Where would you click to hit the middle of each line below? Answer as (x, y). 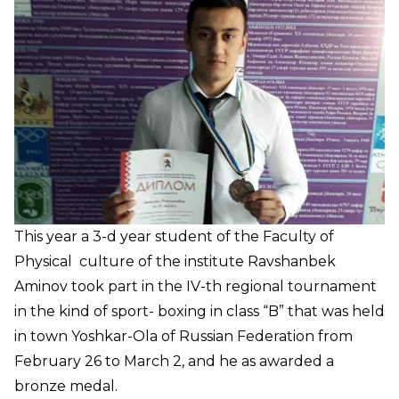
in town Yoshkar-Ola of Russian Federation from (183, 336)
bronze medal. (66, 386)
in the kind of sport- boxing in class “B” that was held (199, 311)
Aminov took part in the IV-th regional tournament (195, 286)
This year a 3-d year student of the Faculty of (174, 236)
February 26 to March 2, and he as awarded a (174, 361)
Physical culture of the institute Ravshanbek (175, 261)
